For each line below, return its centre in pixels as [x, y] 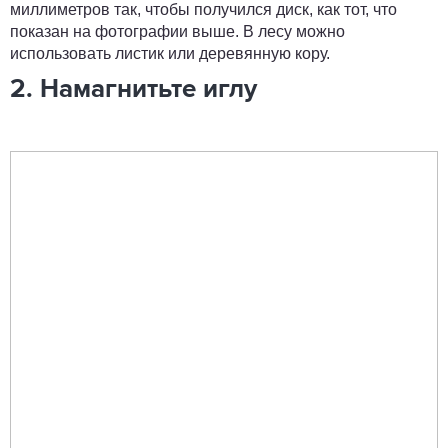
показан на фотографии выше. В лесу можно [177, 31]
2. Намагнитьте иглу [133, 90]
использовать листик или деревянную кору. [170, 53]
